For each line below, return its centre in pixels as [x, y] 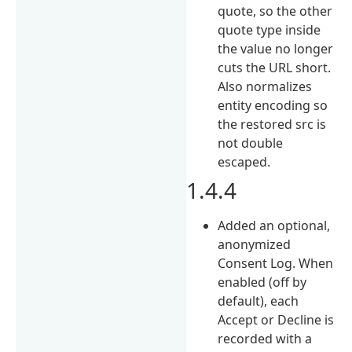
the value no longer [276, 48]
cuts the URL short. [275, 67]
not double [251, 143]
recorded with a [265, 338]
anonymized [255, 244]
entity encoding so [273, 105]
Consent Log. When [276, 263]
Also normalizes [265, 86]
